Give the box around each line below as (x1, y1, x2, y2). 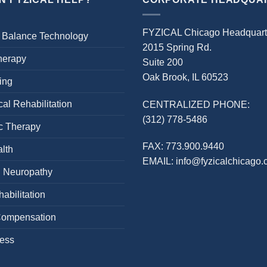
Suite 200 (142, 57, 183, 67)
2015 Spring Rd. (142, 42, 212, 52)
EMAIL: (142, 156, 176, 167)
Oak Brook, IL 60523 (142, 72, 228, 82)
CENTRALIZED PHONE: (142, 99, 250, 110)
